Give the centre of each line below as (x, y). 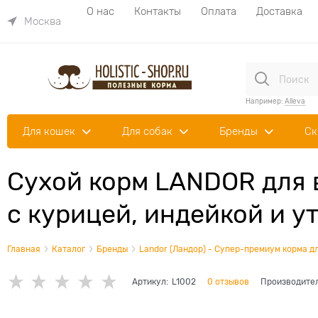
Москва (43, 21)
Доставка (279, 11)
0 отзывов (228, 282)
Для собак (147, 131)
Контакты (158, 11)
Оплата (219, 11)
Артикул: (150, 282)
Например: (265, 101)
